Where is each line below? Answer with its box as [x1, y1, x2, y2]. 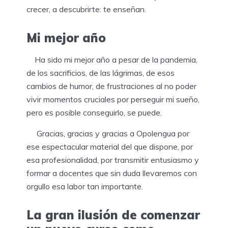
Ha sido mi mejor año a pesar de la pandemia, [26, 54, 197, 65]
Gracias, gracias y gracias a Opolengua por [26, 128, 189, 139]
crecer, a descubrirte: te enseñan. [26, 4, 146, 14]
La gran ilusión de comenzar [26, 207, 200, 223]
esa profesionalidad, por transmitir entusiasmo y [26, 155, 199, 165]
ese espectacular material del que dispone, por [26, 141, 193, 152]
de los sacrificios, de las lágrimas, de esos [26, 68, 175, 78]
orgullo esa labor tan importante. [26, 181, 145, 192]
